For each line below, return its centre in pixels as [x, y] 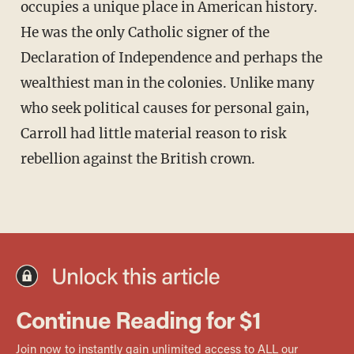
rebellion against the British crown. [137, 158]
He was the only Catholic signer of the [145, 32]
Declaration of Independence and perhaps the [171, 57]
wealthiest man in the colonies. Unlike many [167, 83]
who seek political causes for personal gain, [165, 108]
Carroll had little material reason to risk [153, 133]
